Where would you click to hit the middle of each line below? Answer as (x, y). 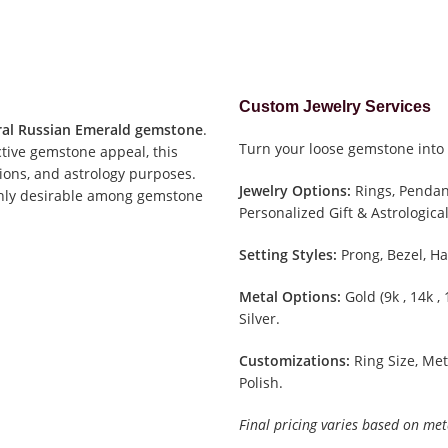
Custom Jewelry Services (335, 107)
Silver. (260, 319)
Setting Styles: (288, 255)
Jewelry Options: (295, 191)
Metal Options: (290, 297)
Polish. (261, 383)
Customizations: (295, 361)
